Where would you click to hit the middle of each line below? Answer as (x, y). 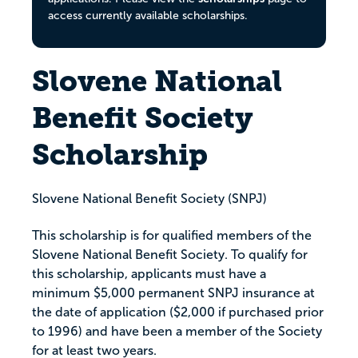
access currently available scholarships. (148, 16)
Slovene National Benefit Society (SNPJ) (149, 199)
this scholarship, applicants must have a (149, 274)
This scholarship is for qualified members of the (172, 236)
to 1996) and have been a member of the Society (177, 332)
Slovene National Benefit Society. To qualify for (170, 255)
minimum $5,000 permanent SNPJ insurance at (173, 293)
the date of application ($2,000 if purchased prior (178, 312)
